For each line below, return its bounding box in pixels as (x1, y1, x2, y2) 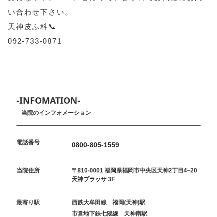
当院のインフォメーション (21, 109, 92, 116)
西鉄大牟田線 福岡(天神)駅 (72, 199, 146, 206)
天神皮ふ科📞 (8, 22, 57, 31)
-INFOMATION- (16, 94, 81, 106)
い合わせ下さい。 (8, 8, 73, 16)
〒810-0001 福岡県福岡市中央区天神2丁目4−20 (72, 167, 198, 174)
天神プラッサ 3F (72, 175, 115, 183)
